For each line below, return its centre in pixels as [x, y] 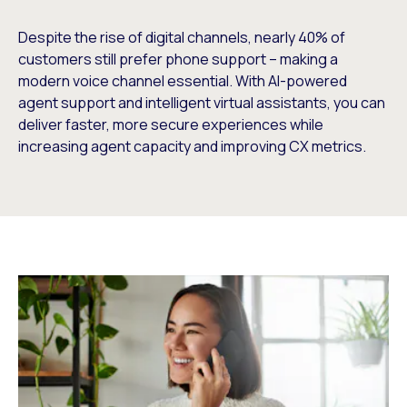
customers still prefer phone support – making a [178, 59]
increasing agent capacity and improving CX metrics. [192, 146]
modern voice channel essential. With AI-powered [183, 80]
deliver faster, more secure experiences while [171, 124]
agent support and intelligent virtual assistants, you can [202, 102]
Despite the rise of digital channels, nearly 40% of [182, 37]
